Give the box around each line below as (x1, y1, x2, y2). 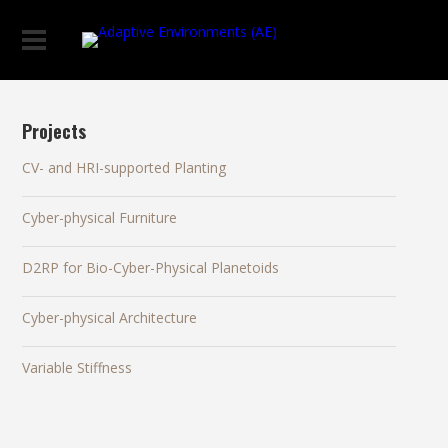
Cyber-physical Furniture (22, 208, 178, 227)
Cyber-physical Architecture (22, 308, 198, 327)
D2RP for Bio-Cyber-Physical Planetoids (22, 258, 280, 277)
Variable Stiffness (22, 358, 133, 377)
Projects (22, 118, 87, 144)
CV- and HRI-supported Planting (22, 158, 227, 177)
